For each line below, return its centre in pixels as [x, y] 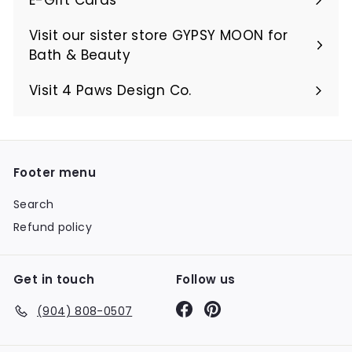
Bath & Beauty [80, 55]
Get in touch [54, 279]
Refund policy [53, 227]
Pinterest [246, 307]
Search [34, 204]
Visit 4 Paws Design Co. [110, 90]
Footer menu [55, 172]
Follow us [206, 279]
